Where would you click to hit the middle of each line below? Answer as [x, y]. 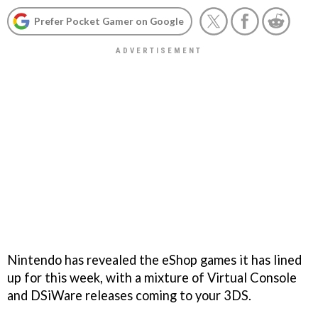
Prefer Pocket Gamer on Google [109, 21]
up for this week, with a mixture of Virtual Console [152, 277]
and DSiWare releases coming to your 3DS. [129, 295]
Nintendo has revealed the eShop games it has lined [154, 259]
